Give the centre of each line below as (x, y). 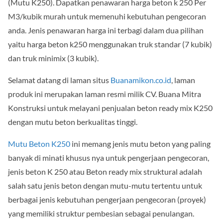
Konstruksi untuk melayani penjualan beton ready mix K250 (110, 108)
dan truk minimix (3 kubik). (53, 58)
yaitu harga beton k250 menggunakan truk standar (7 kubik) (110, 44)
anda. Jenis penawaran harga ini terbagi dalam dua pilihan (106, 30)
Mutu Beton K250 (39, 143)
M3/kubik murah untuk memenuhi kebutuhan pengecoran (107, 16)
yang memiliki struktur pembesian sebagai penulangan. (101, 213)
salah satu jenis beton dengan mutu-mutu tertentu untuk (105, 185)
